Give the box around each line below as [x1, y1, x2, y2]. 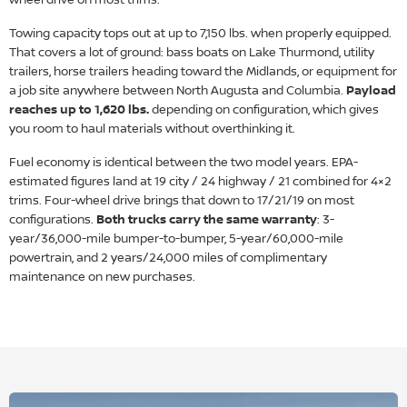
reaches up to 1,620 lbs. [9, 102, 149, 117]
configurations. [9, 212, 96, 227]
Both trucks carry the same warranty [96, 212, 317, 227]
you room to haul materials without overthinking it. [9, 121, 295, 136]
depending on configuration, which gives [149, 102, 379, 117]
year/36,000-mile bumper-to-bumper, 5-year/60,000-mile [9, 231, 343, 246]
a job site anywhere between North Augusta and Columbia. [9, 83, 346, 98]
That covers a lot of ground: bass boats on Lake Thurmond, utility [9, 45, 374, 60]
